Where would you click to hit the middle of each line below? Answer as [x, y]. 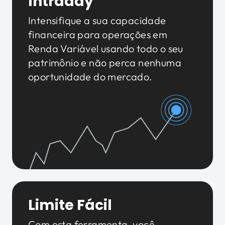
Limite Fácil [70, 205]
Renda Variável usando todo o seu [106, 48]
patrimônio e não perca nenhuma [105, 63]
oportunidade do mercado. [90, 77]
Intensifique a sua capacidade [97, 20]
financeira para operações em [98, 34]
